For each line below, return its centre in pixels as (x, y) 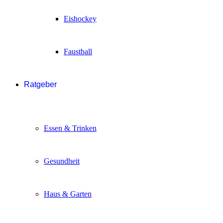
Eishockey (80, 19)
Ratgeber (40, 85)
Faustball (78, 52)
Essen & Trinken (70, 128)
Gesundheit (62, 161)
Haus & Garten (68, 194)
